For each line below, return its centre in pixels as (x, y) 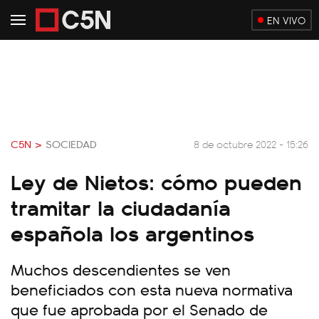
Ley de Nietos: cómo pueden (156, 181)
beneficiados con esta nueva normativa (152, 289)
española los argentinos (132, 232)
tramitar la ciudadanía (121, 206)
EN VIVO (286, 20)
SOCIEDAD (71, 144)
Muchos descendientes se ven (121, 269)
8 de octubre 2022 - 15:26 (251, 143)
